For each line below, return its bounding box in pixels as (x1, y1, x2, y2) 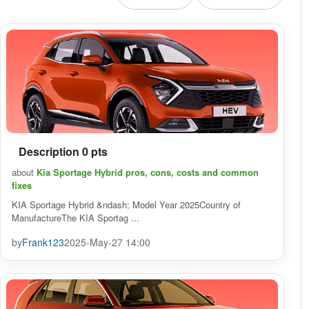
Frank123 (22, 235, 64, 249)
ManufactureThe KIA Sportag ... (12, 211, 139, 224)
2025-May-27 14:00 (64, 235, 150, 249)
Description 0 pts (19, 143, 108, 159)
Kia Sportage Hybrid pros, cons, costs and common (37, 166, 259, 179)
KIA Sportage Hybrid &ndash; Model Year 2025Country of (12, 198, 241, 211)
